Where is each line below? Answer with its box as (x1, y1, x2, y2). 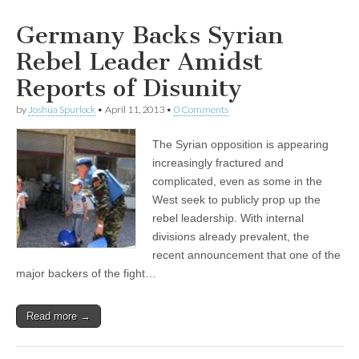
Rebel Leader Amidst (16, 47, 263, 77)
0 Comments (174, 103, 228, 116)
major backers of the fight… (16, 267, 156, 280)
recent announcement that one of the (152, 248, 341, 262)
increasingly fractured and (152, 156, 284, 170)
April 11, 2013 (105, 103, 164, 116)
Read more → (26, 310, 91, 323)
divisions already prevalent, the (152, 230, 309, 244)
